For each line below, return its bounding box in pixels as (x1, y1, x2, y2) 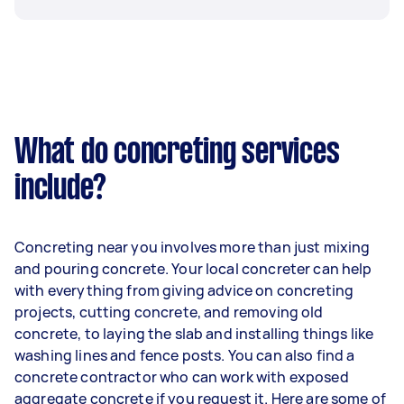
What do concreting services (14, 136, 340, 170)
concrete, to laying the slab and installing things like (14, 323, 374, 344)
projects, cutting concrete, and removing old (14, 301, 324, 322)
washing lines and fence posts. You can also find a (14, 344, 355, 365)
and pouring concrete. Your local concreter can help (14, 258, 372, 279)
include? (14, 172, 106, 206)
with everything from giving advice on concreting (14, 280, 354, 300)
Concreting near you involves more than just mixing (14, 236, 371, 257)
